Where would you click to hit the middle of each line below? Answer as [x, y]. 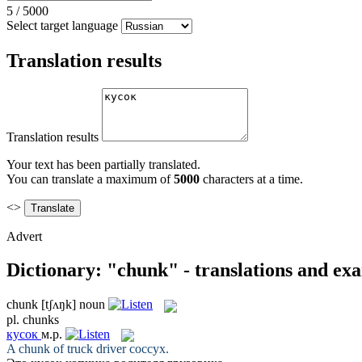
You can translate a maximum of [90, 179]
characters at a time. [251, 179]
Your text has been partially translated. [103, 164]
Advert [24, 236]
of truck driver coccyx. [109, 348]
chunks [41, 319]
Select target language [62, 25]
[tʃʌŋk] [59, 305]
